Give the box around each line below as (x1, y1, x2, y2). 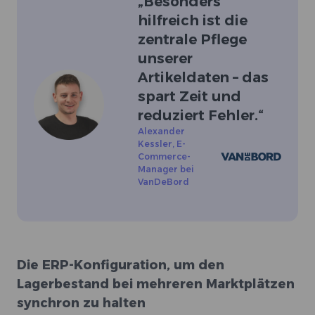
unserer (138, 50, 193, 67)
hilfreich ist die (138, 12, 247, 29)
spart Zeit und (138, 88, 241, 105)
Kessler (138, 139, 172, 149)
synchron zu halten (17, 295, 146, 311)
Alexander (138, 126, 185, 136)
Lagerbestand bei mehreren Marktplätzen (17, 276, 295, 292)
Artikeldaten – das (138, 69, 269, 86)
